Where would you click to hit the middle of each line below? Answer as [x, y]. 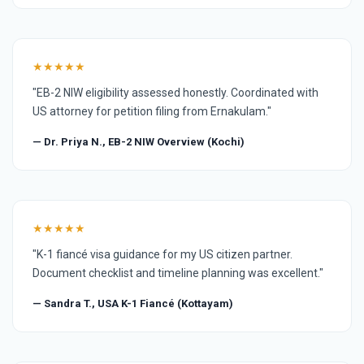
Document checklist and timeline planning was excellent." [178, 273]
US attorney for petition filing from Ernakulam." [152, 111]
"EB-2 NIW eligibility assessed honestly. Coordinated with [175, 92]
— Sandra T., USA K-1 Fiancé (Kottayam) [133, 303]
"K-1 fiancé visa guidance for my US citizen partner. [162, 254]
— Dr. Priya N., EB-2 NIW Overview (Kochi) [139, 141]
